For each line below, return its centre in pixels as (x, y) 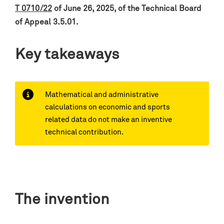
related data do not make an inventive (108, 120)
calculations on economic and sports (107, 107)
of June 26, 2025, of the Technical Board (127, 8)
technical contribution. (84, 132)
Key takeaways (67, 55)
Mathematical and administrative (102, 95)
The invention (62, 200)
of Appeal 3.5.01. (47, 22)
